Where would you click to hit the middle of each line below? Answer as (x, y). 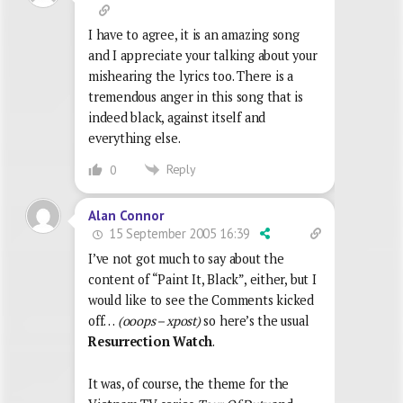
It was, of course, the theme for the (189, 384)
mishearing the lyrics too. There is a (191, 76)
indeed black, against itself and (177, 117)
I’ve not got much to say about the (186, 259)
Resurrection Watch (151, 342)
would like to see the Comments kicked (201, 300)
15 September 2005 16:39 (178, 234)
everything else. (134, 138)
